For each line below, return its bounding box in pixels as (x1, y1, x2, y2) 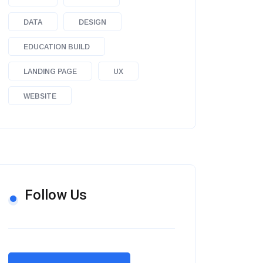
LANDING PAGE (23, 68, 77, 76)
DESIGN (79, 18, 106, 26)
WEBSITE (23, 92, 56, 100)
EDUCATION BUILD (23, 43, 90, 51)
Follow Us (25, 187, 87, 203)
